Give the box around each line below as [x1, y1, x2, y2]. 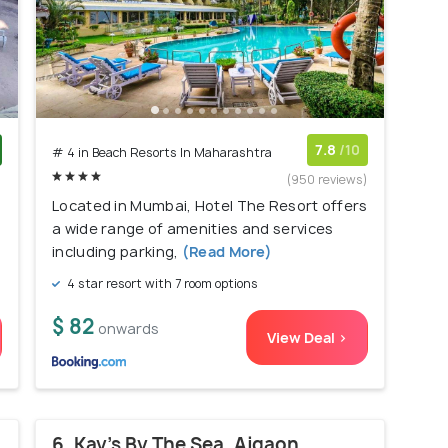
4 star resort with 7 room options [64, 275, 258, 293]
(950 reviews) [287, 171, 368, 189]
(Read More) [178, 242, 273, 262]
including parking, [52, 242, 179, 262]
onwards [98, 319, 159, 339]
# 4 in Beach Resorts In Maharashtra [52, 144, 272, 162]
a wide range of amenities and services [52, 219, 334, 239]
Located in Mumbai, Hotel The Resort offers [52, 196, 368, 216]
